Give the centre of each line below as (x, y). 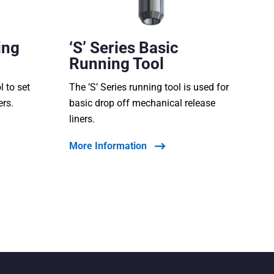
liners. (82, 119)
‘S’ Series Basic (124, 48)
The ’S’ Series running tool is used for (149, 87)
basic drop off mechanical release (142, 103)
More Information (108, 146)
